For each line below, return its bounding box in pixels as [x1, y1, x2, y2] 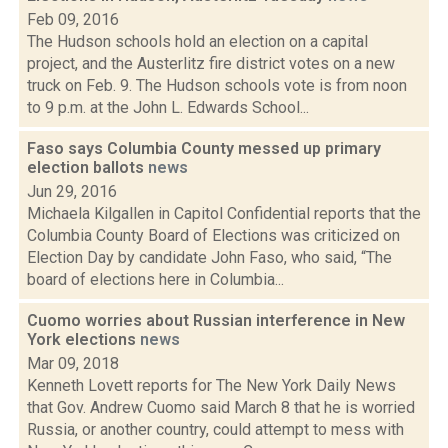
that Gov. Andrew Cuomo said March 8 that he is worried [27, 398, 415, 417]
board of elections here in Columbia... [27, 270, 284, 289]
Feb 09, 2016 [27, 10, 119, 29]
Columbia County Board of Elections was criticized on [27, 226, 400, 245]
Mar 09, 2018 [27, 354, 119, 373]
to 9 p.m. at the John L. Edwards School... [27, 98, 309, 117]
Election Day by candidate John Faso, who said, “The [27, 248, 392, 267]
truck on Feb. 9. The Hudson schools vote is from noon [27, 76, 407, 95]
